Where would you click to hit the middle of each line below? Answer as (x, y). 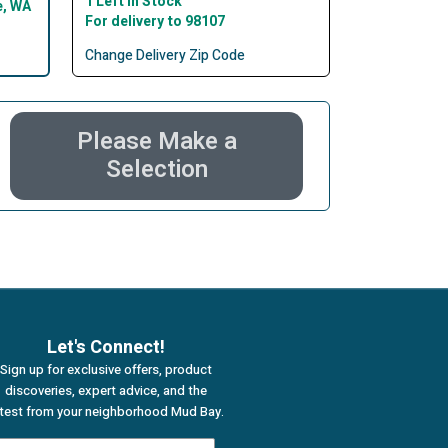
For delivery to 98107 (154, 22)
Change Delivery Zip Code (164, 56)
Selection (156, 170)
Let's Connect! (106, 348)
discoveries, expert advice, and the (106, 391)
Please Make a (156, 142)
